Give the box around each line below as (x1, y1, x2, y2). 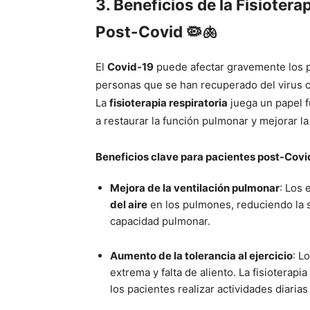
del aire (110, 198, 147, 212)
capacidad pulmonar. (110, 215, 210, 228)
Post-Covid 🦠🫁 (95, 22, 218, 42)
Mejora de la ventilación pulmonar (110, 181, 280, 195)
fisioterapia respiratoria (109, 96, 228, 110)
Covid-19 (107, 60, 154, 74)
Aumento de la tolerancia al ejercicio (110, 249, 293, 263)
